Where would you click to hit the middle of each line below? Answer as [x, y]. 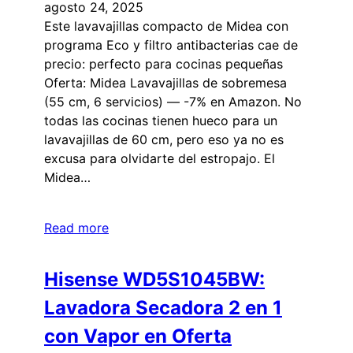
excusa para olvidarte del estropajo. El [160, 158]
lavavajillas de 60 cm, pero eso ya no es [164, 139]
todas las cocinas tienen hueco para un [161, 120]
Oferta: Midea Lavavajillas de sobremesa [165, 82]
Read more [76, 227]
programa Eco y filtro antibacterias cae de [171, 45]
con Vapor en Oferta [138, 336]
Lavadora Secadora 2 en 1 [163, 307]
